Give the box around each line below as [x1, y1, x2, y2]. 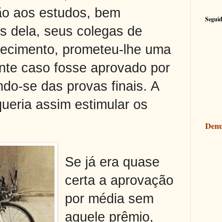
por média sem [65, 191, 154, 206]
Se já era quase [65, 154, 160, 169]
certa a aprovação [65, 172, 174, 188]
